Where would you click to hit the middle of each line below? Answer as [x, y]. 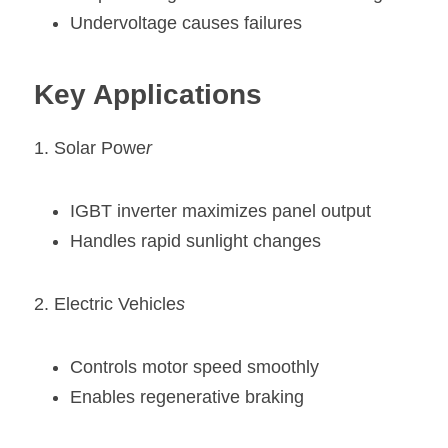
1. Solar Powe [90, 147]
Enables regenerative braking [187, 396]
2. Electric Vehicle [105, 303]
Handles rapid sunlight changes [195, 240]
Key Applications [148, 94]
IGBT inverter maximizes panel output [220, 210]
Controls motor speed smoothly [194, 366]
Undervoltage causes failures [186, 22]
